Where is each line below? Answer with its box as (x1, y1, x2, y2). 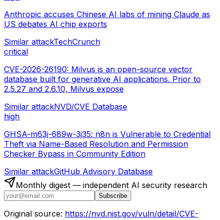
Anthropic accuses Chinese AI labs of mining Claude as (4, 9, 210, 19)
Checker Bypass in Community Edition (4, 148, 145, 159)
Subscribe (99, 192, 127, 199)
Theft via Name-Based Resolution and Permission (4, 138, 188, 149)
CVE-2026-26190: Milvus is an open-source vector (4, 64, 192, 74)
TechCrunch (54, 36, 100, 47)
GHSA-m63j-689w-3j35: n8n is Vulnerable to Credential (4, 129, 211, 139)
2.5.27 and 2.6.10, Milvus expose (4, 83, 124, 94)
